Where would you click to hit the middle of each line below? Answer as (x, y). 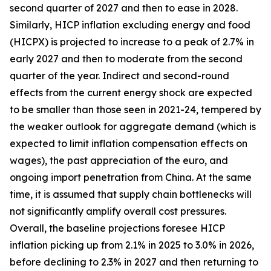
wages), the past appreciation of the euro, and (119, 160)
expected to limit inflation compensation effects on (129, 143)
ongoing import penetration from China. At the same (131, 177)
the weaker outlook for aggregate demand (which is (133, 126)
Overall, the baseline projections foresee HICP (117, 228)
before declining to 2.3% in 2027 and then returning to (134, 262)
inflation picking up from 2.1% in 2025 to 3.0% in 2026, (132, 245)
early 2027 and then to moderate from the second (126, 59)
